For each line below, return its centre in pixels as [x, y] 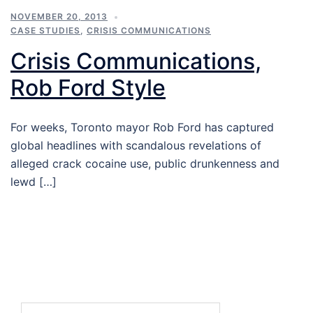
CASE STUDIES [45, 30]
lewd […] [34, 182]
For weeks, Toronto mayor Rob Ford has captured [142, 127]
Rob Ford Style [88, 88]
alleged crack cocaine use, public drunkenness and [145, 163]
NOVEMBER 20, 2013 [59, 16]
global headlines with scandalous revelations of [136, 145]
